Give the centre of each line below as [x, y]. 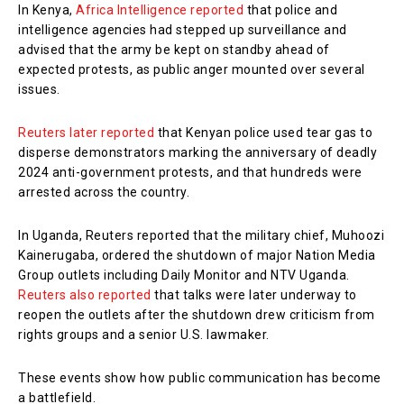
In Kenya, [47, 9]
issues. [39, 89]
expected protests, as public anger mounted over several [192, 69]
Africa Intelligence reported [160, 9]
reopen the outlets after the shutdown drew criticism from [197, 314]
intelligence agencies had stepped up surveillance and [183, 29]
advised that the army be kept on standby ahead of [174, 49]
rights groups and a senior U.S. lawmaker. [144, 334]
